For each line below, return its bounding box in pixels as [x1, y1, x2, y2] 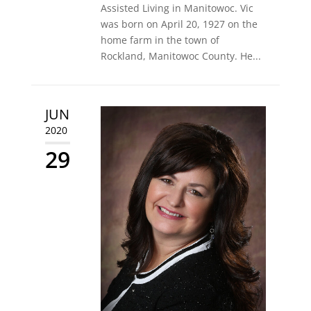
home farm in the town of [100, 33, 219, 47]
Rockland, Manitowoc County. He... [100, 49, 261, 63]
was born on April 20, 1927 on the [100, 17, 258, 31]
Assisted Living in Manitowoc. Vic [100, 1, 253, 15]
